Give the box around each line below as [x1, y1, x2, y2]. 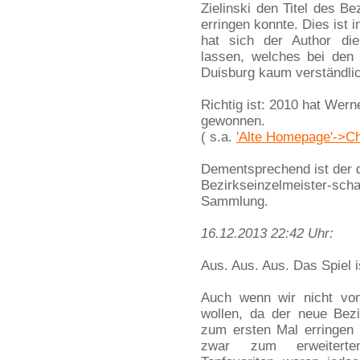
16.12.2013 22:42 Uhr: [201, 226, 333, 241]
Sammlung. [201, 194, 268, 209]
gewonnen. [201, 113, 265, 129]
